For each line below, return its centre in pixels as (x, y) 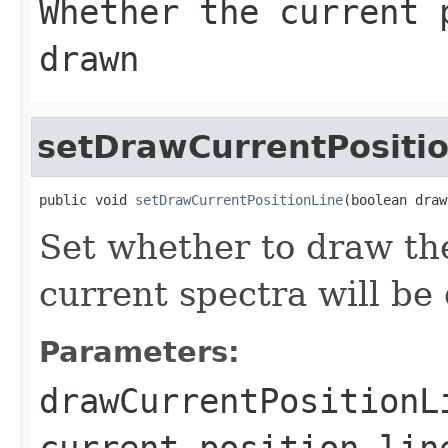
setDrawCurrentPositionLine (239, 199)
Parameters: (139, 351)
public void (87, 199)
